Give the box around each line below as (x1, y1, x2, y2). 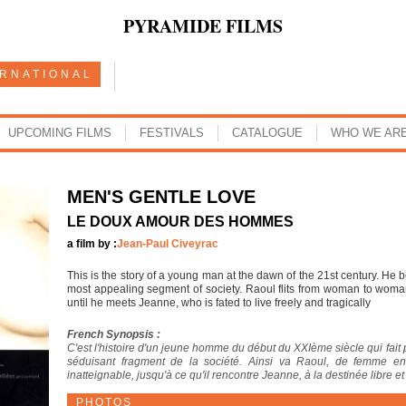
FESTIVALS (139, 126, 204, 140)
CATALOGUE (231, 126, 303, 140)
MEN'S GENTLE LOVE (67, 187, 256, 207)
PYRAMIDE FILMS (123, 13, 283, 39)
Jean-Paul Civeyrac (117, 237, 218, 250)
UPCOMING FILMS (7, 126, 111, 140)
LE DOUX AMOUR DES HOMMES (67, 214, 294, 229)
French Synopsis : (67, 328, 160, 341)
